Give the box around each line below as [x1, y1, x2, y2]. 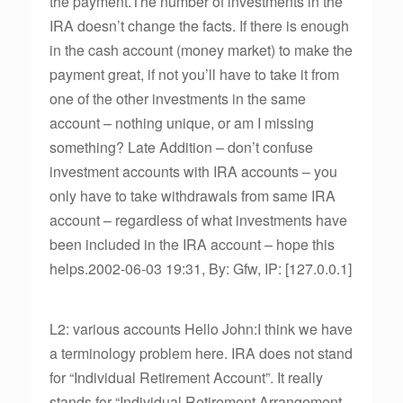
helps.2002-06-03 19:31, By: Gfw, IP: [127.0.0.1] [49, 258, 352, 279]
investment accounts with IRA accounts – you [49, 161, 337, 182]
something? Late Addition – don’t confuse [49, 137, 313, 157]
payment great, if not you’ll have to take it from [49, 64, 339, 85]
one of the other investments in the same [49, 88, 306, 109]
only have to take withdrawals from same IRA [49, 185, 336, 206]
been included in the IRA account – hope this [49, 234, 335, 255]
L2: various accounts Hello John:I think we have [49, 318, 353, 339]
